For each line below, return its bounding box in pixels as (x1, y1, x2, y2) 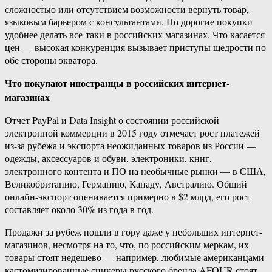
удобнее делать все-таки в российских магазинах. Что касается (5, 28, 265, 41)
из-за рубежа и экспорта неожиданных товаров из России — (5, 139, 256, 152)
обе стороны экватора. (5, 53, 98, 67)
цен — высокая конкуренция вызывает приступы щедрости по (5, 41, 266, 54)
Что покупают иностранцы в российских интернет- (5, 76, 229, 90)
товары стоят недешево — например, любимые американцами (5, 251, 264, 264)
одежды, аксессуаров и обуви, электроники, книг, (5, 152, 212, 165)
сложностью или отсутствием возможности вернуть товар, (5, 2, 249, 16)
